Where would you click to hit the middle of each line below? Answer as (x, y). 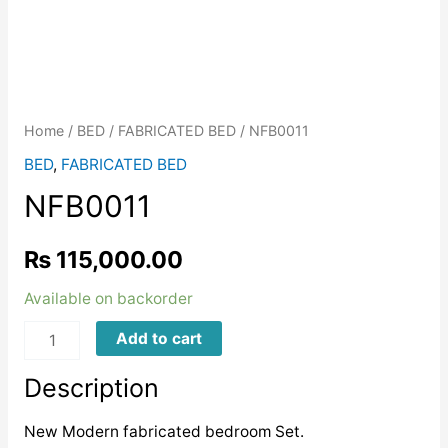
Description (91, 387)
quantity (53, 361)
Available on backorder (108, 299)
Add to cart (158, 338)
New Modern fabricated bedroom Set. (163, 432)
